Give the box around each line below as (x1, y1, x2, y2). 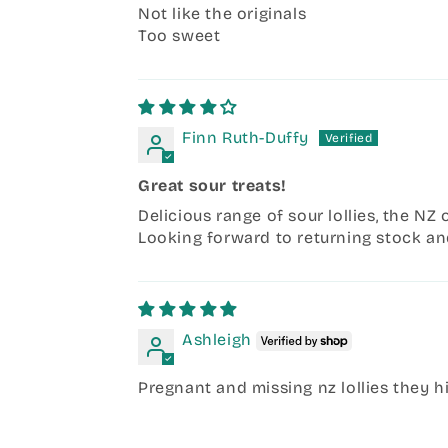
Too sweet (138, 26, 221, 46)
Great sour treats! (138, 176, 287, 196)
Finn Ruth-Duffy (182, 128, 309, 148)
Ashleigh (182, 330, 252, 350)
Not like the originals (138, 4, 307, 24)
